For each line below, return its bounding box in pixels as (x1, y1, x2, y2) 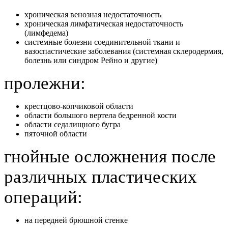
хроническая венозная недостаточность (24, 10, 161, 19)
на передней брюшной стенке (24, 215, 128, 224)
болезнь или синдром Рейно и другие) (24, 55, 157, 65)
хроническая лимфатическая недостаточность (24, 19, 183, 28)
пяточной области (24, 129, 87, 138)
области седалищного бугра (24, 120, 121, 129)
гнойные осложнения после (4, 146, 216, 166)
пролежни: (4, 73, 85, 93)
